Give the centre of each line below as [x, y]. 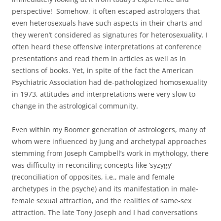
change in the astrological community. [75, 106]
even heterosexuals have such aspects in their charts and [107, 23]
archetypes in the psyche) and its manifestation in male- [105, 188]
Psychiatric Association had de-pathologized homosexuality [110, 82]
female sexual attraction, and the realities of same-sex [102, 200]
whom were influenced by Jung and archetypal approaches [109, 141]
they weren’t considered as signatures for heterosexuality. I [110, 35]
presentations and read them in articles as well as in [99, 58]
